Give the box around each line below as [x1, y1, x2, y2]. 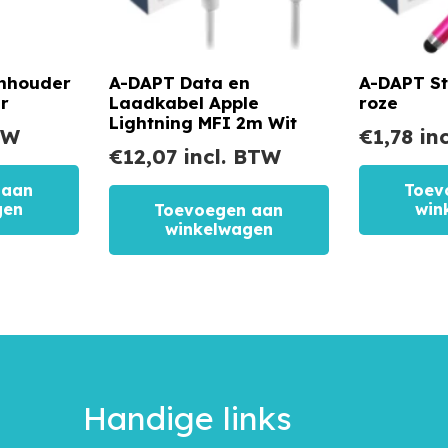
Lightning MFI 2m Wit [109, 111, 297, 133]
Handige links [82, 398, 292, 438]
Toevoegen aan [154, 199, 284, 220]
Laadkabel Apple [109, 91, 259, 113]
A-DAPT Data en [109, 71, 250, 93]
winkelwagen [164, 218, 273, 239]
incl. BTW [177, 143, 281, 169]
